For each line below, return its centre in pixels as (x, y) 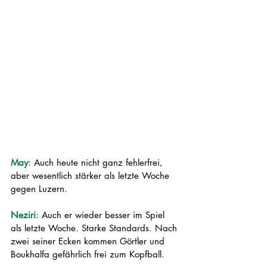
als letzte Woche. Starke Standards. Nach (95, 228)
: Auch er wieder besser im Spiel (102, 215)
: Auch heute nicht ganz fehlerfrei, (97, 162)
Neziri (23, 215)
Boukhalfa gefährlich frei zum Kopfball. (89, 254)
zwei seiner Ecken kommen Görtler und (89, 241)
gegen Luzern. (41, 189)
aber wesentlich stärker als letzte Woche (91, 176)
